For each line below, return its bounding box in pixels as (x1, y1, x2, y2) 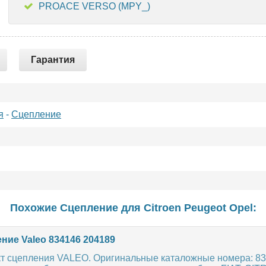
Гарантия (31, 55, 75, 65)
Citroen (143, 202, 181, 214)
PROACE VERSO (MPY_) (39, 1, 150, 11)
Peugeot (183, 202, 226, 214)
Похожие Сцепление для (9, 202, 144, 214)
